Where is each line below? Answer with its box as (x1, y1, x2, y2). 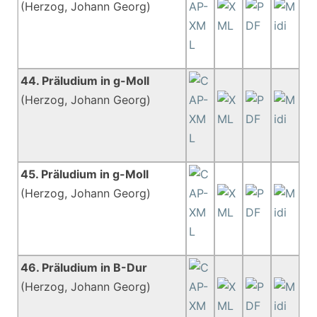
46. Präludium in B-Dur (21, 260, 148, 275)
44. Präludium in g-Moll (21, 74, 150, 88)
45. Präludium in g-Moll (21, 167, 149, 181)
